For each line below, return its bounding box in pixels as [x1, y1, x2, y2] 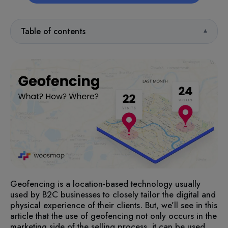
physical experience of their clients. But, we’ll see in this [10, 198, 217, 211]
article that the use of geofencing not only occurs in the [10, 209, 217, 222]
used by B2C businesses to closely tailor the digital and [10, 188, 216, 201]
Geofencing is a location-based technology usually [10, 177, 201, 190]
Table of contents [21, 25, 85, 37]
